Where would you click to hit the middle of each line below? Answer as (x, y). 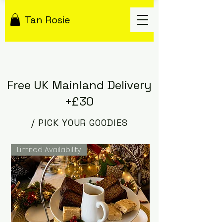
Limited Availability (49, 150)
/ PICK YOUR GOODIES (80, 123)
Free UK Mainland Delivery (79, 85)
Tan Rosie (48, 20)
